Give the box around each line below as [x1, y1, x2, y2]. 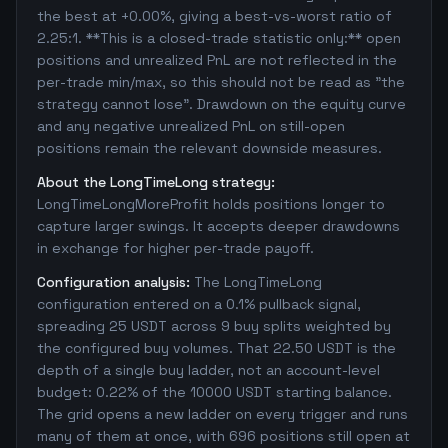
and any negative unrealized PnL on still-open [37, 117, 345, 135]
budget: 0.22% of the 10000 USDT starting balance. [37, 383, 392, 401]
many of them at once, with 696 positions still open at [37, 427, 410, 445]
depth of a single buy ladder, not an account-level [37, 361, 380, 379]
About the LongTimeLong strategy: [37, 173, 275, 191]
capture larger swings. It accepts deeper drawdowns [37, 217, 400, 235]
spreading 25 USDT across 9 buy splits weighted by [37, 317, 391, 335]
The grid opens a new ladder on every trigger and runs [37, 405, 408, 423]
